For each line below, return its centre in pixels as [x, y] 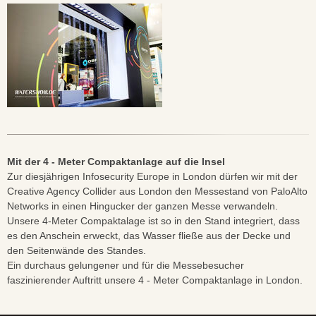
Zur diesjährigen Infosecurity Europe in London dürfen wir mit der [152, 176]
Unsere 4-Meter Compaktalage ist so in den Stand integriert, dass [153, 220]
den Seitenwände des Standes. [77, 250]
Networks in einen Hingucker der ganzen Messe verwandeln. [142, 206]
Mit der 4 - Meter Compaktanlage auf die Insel [116, 161]
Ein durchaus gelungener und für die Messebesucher [126, 265]
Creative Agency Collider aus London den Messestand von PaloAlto [157, 191]
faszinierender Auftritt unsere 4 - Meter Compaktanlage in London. [155, 280]
